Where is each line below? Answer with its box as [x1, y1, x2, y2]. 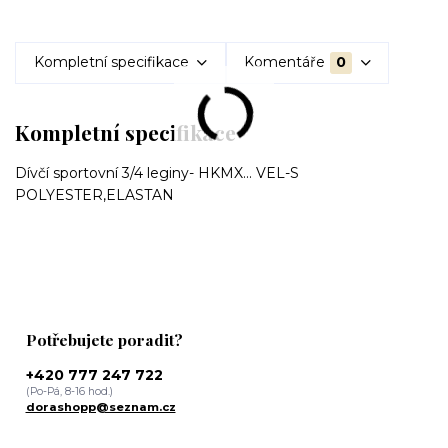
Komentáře [244, 53, 326, 72]
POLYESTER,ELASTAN [15, 186, 174, 204]
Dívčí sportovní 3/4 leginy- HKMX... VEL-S [15, 164, 299, 182]
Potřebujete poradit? [25, 328, 183, 350]
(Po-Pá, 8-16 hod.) [25, 385, 113, 398]
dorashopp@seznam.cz [25, 400, 176, 414]
